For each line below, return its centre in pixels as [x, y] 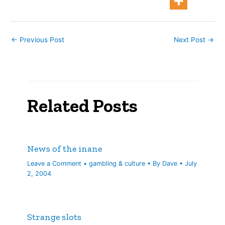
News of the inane [65, 149]
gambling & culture [117, 163]
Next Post [191, 40]
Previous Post [41, 40]
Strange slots [54, 217]
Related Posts [83, 105]
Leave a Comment [54, 163]
